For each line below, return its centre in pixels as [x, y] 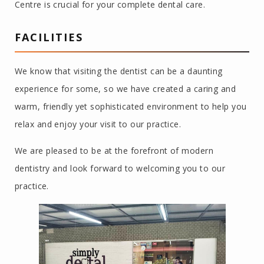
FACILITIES [49, 37]
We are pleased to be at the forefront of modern [114, 151]
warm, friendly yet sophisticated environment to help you [131, 107]
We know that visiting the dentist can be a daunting [119, 71]
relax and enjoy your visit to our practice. [98, 124]
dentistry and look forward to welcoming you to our [120, 169]
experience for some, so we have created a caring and [126, 89]
